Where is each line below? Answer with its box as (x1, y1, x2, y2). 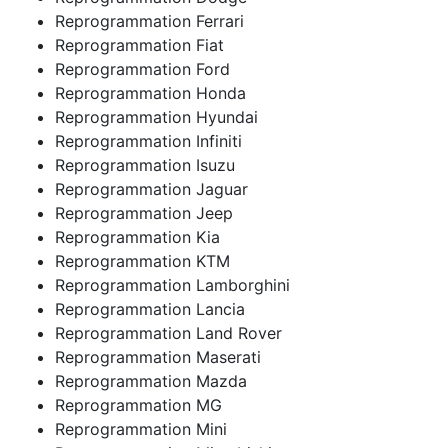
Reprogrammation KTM (55, 250, 230, 271)
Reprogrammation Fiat (55, 34, 224, 55)
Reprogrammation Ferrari (55, 10, 244, 31)
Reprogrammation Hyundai (55, 106, 258, 127)
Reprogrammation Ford (55, 58, 230, 79)
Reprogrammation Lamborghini (55, 274, 290, 295)
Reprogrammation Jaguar (55, 178, 248, 199)
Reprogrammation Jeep (55, 202, 233, 223)
